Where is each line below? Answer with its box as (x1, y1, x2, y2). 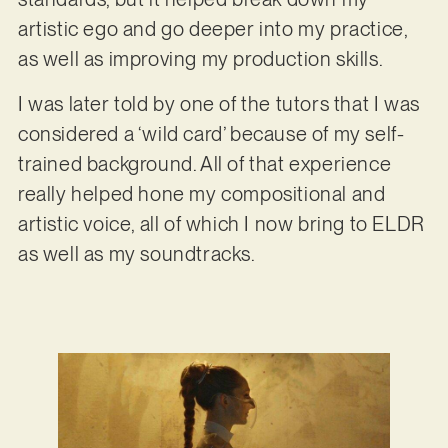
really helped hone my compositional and (17, 181, 386, 206)
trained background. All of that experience (17, 151, 392, 176)
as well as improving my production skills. (17, 47, 384, 72)
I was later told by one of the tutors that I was (17, 91, 420, 116)
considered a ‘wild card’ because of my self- (17, 121, 405, 146)
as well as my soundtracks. (17, 241, 256, 266)
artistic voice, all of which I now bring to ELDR (17, 211, 425, 236)
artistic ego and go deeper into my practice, (17, 17, 408, 42)
